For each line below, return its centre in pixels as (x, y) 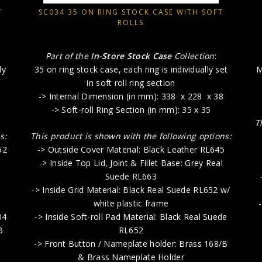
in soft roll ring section (131, 83)
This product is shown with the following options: (131, 136)
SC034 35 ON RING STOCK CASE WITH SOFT (131, 12)
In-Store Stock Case (132, 56)
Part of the (68, 56)
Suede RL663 (131, 177)
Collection (194, 56)
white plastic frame (131, 204)
